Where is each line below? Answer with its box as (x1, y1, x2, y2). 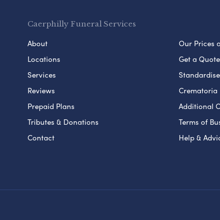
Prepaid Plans (27, 100, 75, 111)
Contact (27, 132, 55, 143)
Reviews (27, 84, 55, 96)
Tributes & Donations (27, 116, 99, 127)
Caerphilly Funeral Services (27, 19, 136, 28)
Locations (27, 53, 60, 64)
